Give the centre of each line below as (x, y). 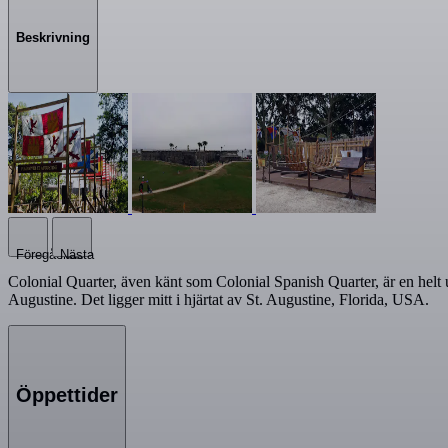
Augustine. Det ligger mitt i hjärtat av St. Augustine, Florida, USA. (218, 299)
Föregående (50, 254)
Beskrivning (53, 37)
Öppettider (67, 395)
